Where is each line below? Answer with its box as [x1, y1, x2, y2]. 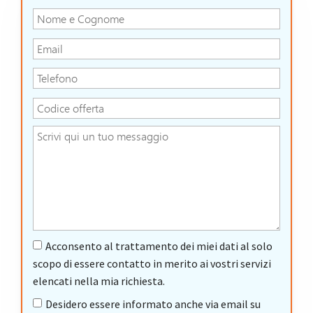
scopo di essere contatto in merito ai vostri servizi [33, 256, 271, 270]
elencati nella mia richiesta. [33, 273, 165, 288]
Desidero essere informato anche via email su [45, 297, 261, 312]
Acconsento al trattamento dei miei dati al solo [45, 238, 272, 253]
